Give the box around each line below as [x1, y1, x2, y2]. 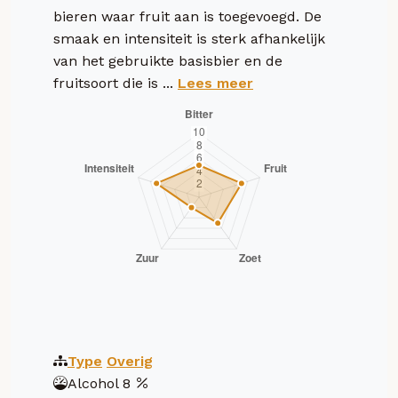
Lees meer [178, 74, 253, 92]
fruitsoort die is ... [53, 74, 178, 92]
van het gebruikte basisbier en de [53, 52, 283, 69]
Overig [107, 352, 153, 370]
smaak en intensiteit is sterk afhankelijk [53, 29, 325, 47]
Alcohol [68, 374, 118, 392]
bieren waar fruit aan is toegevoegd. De [53, 7, 322, 25]
